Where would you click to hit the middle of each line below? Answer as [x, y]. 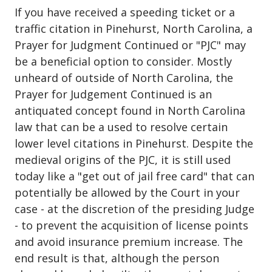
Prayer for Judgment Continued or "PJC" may [130, 45]
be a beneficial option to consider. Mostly [123, 62]
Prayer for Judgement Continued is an [113, 94]
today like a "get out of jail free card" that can [134, 176]
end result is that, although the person [117, 258]
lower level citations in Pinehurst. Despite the [134, 144]
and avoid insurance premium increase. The [129, 242]
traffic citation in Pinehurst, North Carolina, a [134, 29]
